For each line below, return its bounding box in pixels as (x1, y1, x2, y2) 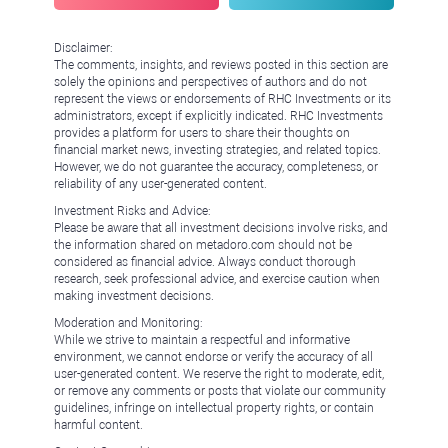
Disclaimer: (54, 41, 113, 55)
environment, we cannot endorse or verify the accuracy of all (54, 350, 373, 364)
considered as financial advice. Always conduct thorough (54, 255, 356, 269)
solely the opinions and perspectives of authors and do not (54, 75, 367, 89)
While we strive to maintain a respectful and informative (54, 333, 350, 347)
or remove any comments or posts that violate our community (54, 384, 386, 398)
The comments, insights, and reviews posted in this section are (54, 58, 388, 72)
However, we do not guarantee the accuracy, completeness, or (54, 160, 378, 174)
